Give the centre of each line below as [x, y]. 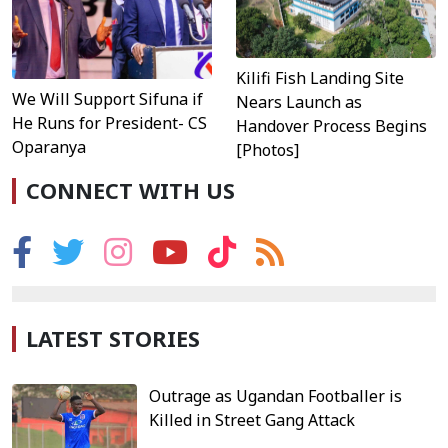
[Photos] [267, 150]
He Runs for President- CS [109, 123]
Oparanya [49, 147]
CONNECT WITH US [130, 191]
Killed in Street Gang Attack [252, 420]
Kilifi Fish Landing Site [320, 78]
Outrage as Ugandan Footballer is [276, 396]
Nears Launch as [299, 102]
